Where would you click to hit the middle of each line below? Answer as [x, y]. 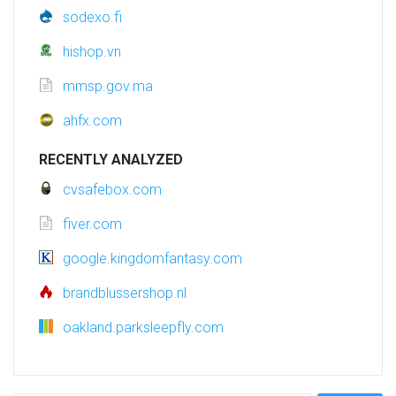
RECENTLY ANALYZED [111, 160]
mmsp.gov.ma [108, 87]
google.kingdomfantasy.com [152, 259]
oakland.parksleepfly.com [143, 328]
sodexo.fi [92, 18]
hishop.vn [92, 52]
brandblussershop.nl [125, 293]
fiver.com [92, 225]
